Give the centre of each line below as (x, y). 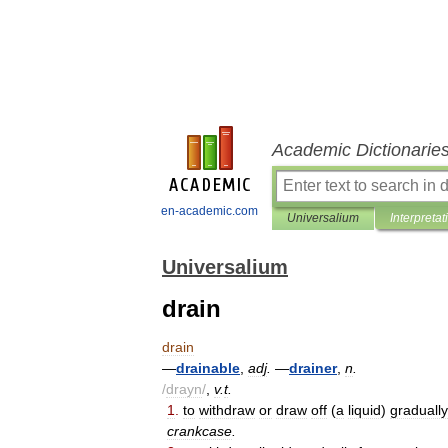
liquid (364, 410)
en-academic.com (209, 211)
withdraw (227, 410)
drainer (313, 368)
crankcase (199, 431)
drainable (208, 368)
